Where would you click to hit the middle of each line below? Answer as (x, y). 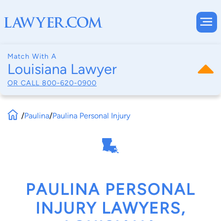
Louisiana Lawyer (62, 69)
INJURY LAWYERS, (110, 208)
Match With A (32, 56)
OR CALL (25, 83)
